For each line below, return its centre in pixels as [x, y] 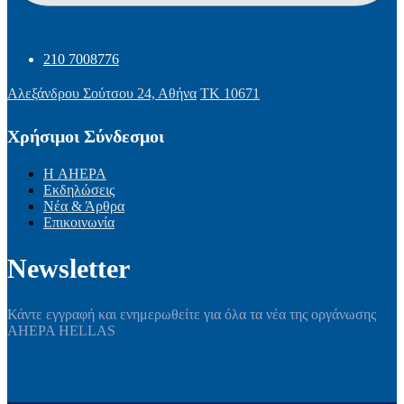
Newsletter [69, 269]
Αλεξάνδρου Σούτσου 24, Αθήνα [102, 94]
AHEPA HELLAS [61, 331]
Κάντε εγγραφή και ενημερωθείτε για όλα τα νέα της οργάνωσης [192, 315]
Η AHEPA [75, 174]
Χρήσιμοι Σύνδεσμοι [86, 137]
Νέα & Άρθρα [84, 207]
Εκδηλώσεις [79, 190]
